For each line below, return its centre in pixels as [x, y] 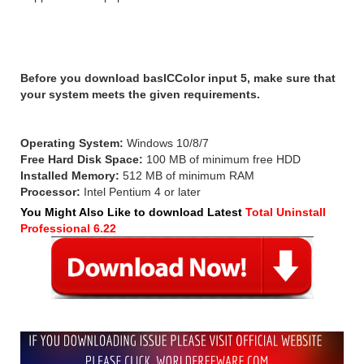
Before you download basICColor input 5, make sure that [178, 78]
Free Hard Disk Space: [82, 159]
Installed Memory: [70, 175]
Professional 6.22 [68, 228]
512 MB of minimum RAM [187, 175]
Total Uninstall [286, 212]
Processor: [50, 191]
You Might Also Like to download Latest [131, 212]
